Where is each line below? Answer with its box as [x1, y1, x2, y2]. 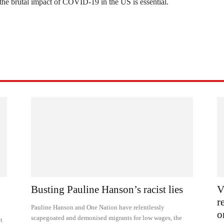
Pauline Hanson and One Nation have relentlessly [31, 203, 164, 211]
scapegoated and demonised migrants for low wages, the [31, 214, 182, 221]
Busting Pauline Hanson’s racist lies [31, 183, 183, 195]
